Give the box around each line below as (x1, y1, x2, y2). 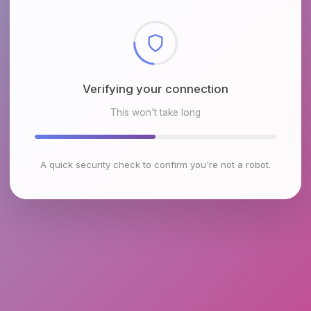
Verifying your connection (83, 82, 228, 96)
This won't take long (110, 107, 201, 119)
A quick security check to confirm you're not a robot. (40, 159, 271, 171)
